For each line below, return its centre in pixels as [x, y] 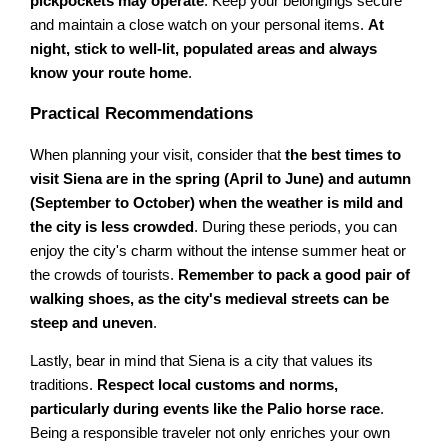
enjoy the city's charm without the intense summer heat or [218, 250]
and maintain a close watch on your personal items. [199, 24]
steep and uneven [92, 322]
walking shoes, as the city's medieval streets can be [210, 298]
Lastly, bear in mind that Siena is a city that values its [202, 361]
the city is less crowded [112, 226]
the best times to [343, 154]
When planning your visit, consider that [158, 154]
